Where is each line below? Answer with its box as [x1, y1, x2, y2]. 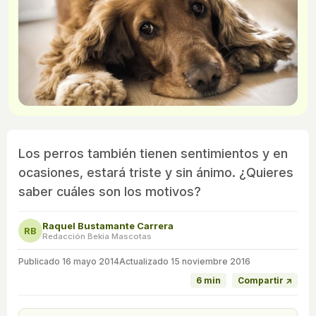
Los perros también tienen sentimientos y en [18, 146, 288, 162]
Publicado [18, 256, 62, 267]
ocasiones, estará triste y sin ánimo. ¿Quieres [18, 165, 293, 181]
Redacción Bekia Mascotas [42, 231, 152, 242]
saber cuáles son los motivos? [18, 184, 201, 200]
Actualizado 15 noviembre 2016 [119, 256, 250, 267]
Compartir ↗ [238, 275, 292, 286]
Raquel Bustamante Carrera [42, 220, 174, 232]
